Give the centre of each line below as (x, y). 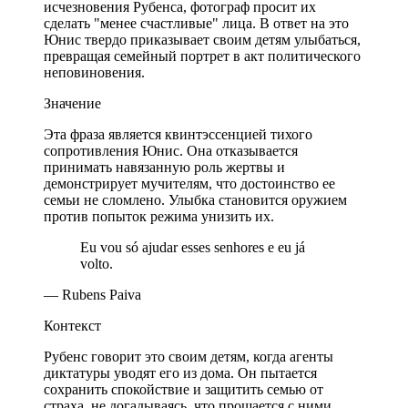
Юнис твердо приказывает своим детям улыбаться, (202, 39)
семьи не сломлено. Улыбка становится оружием (195, 199)
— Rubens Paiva (92, 294)
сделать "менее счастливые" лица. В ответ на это (196, 23)
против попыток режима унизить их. (159, 216)
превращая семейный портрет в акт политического (202, 56)
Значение (72, 103)
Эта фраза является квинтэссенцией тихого (178, 134)
